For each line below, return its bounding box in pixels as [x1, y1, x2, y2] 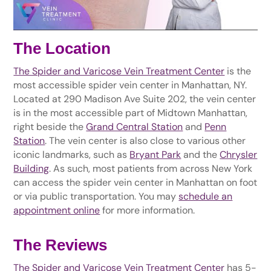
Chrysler [220, 148, 258, 161]
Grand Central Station [86, 120, 183, 133]
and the [181, 148, 218, 161]
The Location [13, 39, 111, 57]
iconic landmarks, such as [13, 148, 128, 161]
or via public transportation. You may [13, 189, 177, 203]
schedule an [178, 189, 233, 203]
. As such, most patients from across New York [49, 162, 253, 175]
